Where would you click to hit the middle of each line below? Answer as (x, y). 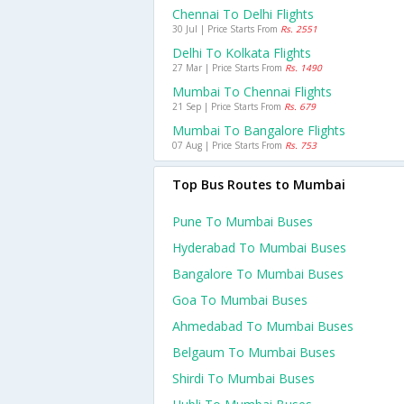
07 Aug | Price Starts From (229, 145)
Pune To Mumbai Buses (243, 221)
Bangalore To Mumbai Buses (258, 274)
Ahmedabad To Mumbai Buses (263, 326)
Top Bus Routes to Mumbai (259, 184)
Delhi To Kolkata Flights (242, 53)
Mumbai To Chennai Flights (252, 92)
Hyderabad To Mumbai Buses (259, 248)
